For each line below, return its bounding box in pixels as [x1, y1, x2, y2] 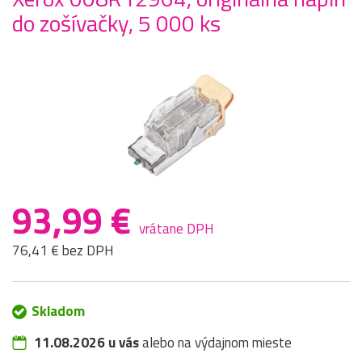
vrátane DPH [139, 218, 214, 240]
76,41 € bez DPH [12, 240, 114, 262]
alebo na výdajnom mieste [139, 332, 292, 354]
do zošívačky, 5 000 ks [12, 6, 221, 41]
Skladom [32, 301, 85, 322]
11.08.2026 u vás [34, 332, 139, 354]
